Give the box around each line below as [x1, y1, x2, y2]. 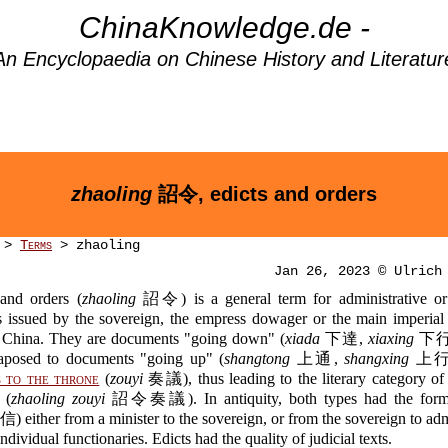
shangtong [224, 350, 290, 367]
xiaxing [368, 330, 414, 347]
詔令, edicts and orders [152, 183, 377, 205]
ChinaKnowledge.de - [78, 11, 370, 44]
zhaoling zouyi [11, 390, 105, 407]
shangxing [344, 350, 409, 367]
